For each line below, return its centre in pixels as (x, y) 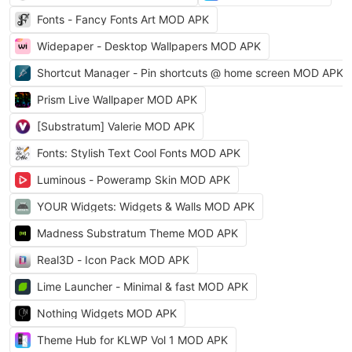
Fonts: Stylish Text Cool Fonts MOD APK (139, 153)
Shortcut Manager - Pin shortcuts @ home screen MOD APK (190, 73)
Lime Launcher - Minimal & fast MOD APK (143, 286)
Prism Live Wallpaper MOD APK (117, 99)
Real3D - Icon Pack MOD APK (113, 260)
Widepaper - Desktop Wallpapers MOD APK (149, 46)
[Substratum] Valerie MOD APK (116, 126)
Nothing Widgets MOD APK (107, 313)
